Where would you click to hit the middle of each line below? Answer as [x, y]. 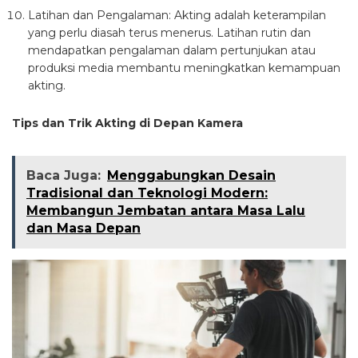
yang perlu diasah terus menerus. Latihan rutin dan [169, 33]
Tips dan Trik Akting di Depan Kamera [127, 123]
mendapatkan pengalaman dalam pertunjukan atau [172, 51]
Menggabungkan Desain [191, 176]
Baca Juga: [64, 176]
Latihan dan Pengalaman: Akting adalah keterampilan [177, 16]
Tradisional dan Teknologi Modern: [147, 193]
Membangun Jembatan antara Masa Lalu [166, 211]
